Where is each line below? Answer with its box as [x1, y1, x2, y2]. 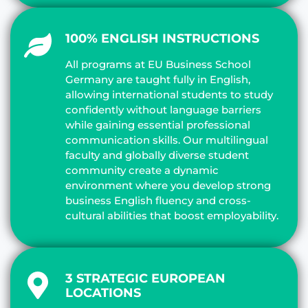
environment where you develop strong [65, 178, 271, 192]
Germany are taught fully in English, [65, 72, 250, 86]
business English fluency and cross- [65, 193, 251, 207]
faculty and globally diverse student [65, 148, 249, 162]
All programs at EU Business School [65, 57, 251, 71]
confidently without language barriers [65, 102, 261, 116]
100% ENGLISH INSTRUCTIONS [65, 30, 259, 46]
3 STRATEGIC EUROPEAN [65, 270, 225, 286]
